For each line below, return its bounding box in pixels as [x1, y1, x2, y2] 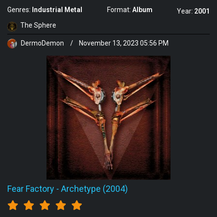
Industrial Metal [32, 6, 82, 14]
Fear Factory [7, 183, 54, 194]
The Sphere [20, 21, 56, 30]
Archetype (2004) [61, 183, 128, 194]
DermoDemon [19, 39, 65, 47]
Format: [107, 6, 132, 14]
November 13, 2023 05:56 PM [79, 39, 169, 47]
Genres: [7, 6, 32, 14]
